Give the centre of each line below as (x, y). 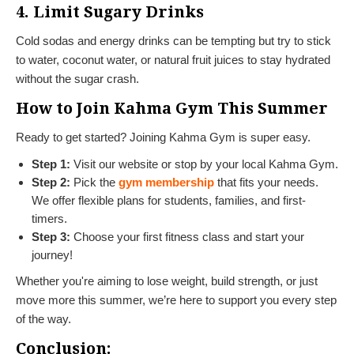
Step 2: (51, 182)
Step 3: (51, 236)
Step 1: (51, 164)
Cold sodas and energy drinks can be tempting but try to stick (173, 40)
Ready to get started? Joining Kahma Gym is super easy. (163, 137)
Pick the (93, 182)
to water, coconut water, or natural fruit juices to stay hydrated (173, 59)
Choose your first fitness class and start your (187, 236)
